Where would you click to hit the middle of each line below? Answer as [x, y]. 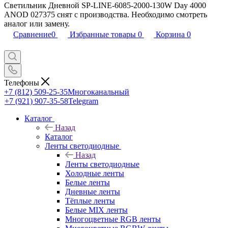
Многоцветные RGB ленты [113, 219]
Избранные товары [103, 34]
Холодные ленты [95, 173]
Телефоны [23, 82]
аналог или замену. [37, 24]
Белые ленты [88, 182]
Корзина [170, 34]
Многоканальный [98, 92]
